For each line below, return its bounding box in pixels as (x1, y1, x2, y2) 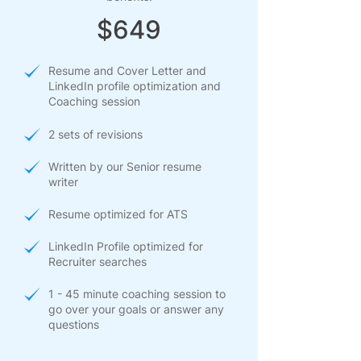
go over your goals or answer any (48, 302, 224, 317)
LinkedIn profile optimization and (48, 79, 221, 93)
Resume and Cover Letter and (48, 64, 206, 78)
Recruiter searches (48, 255, 147, 269)
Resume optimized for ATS (48, 207, 188, 222)
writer (48, 175, 78, 189)
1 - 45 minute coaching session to (48, 287, 226, 301)
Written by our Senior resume (48, 160, 201, 174)
